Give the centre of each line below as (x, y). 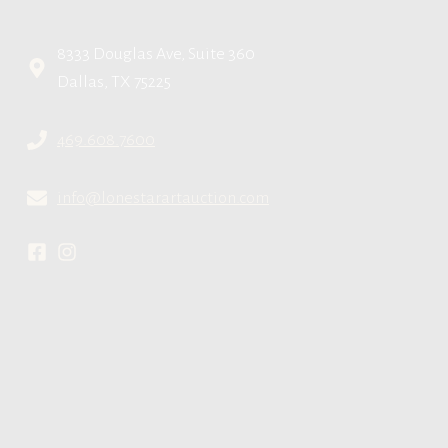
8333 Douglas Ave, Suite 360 (156, 54)
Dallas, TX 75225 (114, 82)
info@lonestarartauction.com (163, 198)
